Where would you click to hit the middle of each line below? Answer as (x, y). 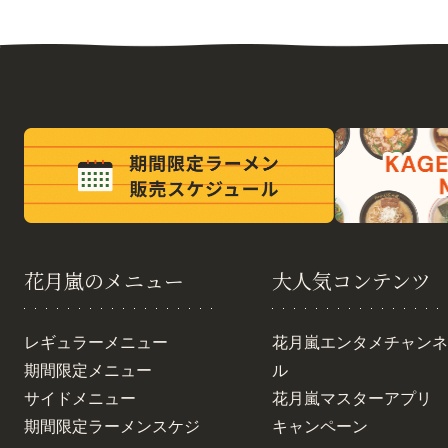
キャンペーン (320, 426)
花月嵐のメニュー (104, 280)
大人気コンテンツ (351, 280)
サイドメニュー (80, 398)
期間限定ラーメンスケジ (112, 426)
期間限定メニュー (88, 370)
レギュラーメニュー (96, 342)
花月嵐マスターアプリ (352, 398)
